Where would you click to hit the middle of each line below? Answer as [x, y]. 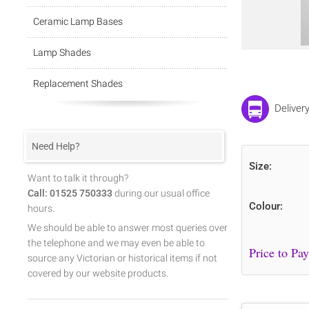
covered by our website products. [98, 273]
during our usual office [161, 193]
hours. [41, 208]
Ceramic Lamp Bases [78, 21]
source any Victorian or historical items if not [122, 258]
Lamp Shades [62, 52]
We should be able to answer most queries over [128, 228]
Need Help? [56, 146]
